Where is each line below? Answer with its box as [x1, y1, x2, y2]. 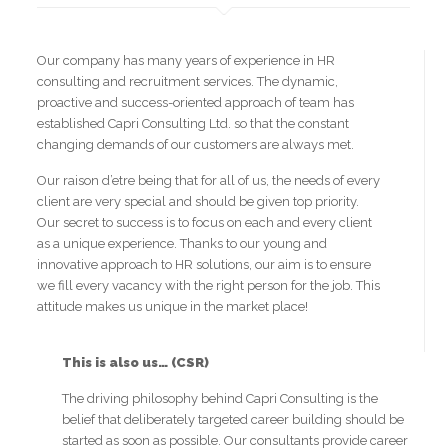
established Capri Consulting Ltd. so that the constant [37, 116, 350, 131]
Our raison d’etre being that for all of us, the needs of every [37, 173, 381, 188]
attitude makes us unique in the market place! [37, 299, 309, 314]
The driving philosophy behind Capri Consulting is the [62, 391, 379, 406]
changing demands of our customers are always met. [37, 137, 355, 152]
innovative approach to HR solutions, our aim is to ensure [37, 257, 372, 272]
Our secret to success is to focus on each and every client [37, 215, 373, 230]
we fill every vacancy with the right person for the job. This [37, 278, 381, 293]
